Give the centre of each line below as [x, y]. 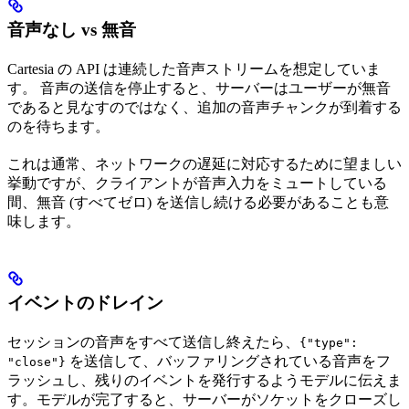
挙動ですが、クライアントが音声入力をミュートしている [197, 184]
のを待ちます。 [58, 127]
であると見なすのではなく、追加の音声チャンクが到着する [204, 108]
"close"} [37, 362]
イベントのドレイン [85, 303]
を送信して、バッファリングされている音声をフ [228, 362]
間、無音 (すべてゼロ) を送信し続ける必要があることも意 [198, 203]
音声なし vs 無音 [72, 30]
